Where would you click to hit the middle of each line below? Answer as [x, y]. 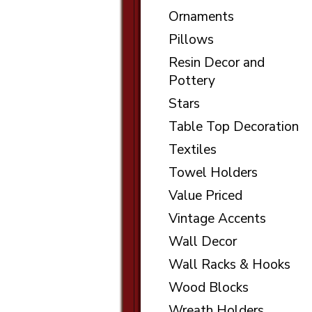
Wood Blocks [209, 288]
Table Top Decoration [234, 127]
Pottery [192, 81]
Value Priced [205, 196]
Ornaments [201, 17]
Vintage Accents [217, 219]
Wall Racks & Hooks [229, 265]
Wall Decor [203, 242]
